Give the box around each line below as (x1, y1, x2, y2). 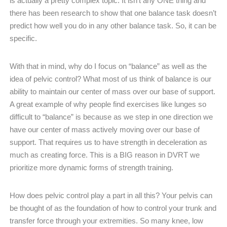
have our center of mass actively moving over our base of (10, 125, 200, 134)
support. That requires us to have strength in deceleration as (10, 137, 207, 146)
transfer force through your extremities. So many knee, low (10, 216, 203, 225)
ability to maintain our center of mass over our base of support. (10, 87, 215, 96)
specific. (10, 33, 37, 43)
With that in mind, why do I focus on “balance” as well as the (10, 61, 207, 70)
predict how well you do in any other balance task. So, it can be (10, 21, 216, 30)
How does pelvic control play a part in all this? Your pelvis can (10, 191, 212, 200)
